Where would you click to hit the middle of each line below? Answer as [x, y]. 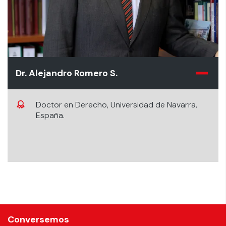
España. [50, 115]
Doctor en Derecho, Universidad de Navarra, [117, 105]
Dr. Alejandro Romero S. [67, 73]
